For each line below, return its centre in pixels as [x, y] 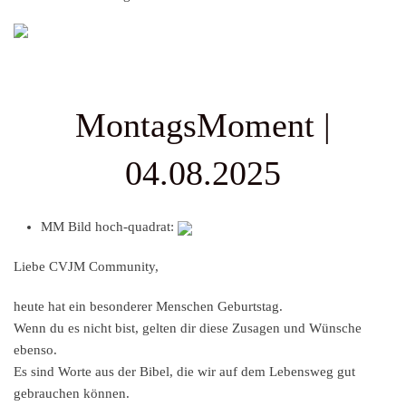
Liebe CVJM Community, [86, 267]
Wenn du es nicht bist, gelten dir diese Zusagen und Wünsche [188, 329]
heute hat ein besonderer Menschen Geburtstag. [148, 307]
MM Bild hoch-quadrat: [109, 227]
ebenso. [35, 350]
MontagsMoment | [203, 126]
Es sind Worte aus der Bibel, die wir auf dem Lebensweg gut [184, 372]
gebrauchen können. [72, 394]
